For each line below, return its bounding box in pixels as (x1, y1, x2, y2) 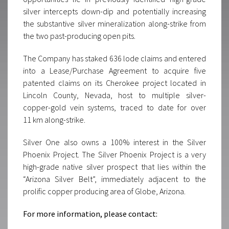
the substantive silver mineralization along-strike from (23, 18, 206, 29)
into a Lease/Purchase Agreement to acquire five (23, 65, 206, 76)
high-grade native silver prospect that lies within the (23, 162, 206, 172)
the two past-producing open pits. (23, 31, 135, 41)
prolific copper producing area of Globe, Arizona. (23, 186, 186, 196)
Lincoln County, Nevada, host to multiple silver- (23, 90, 206, 100)
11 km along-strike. (23, 114, 85, 125)
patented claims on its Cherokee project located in (23, 78, 206, 88)
